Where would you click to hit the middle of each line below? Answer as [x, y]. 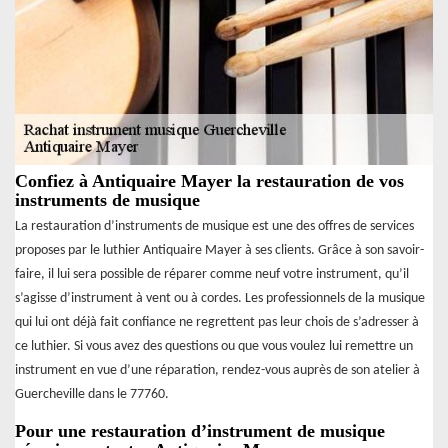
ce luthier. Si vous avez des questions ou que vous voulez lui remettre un [214, 347]
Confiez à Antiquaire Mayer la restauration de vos [209, 181]
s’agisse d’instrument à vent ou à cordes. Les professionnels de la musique [220, 299]
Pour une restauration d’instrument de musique [200, 431]
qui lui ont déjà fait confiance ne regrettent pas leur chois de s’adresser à [217, 323]
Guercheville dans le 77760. [92, 395]
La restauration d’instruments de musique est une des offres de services [214, 227]
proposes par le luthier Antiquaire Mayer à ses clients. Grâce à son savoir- [219, 251]
